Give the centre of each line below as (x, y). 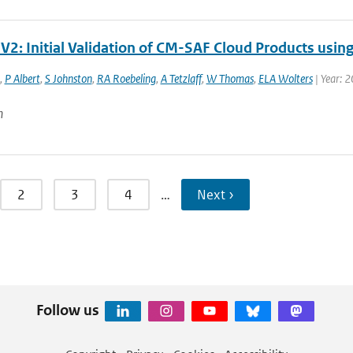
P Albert (22, 78)
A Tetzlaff (181, 78)
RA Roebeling (126, 78)
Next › (215, 195)
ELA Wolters (285, 78)
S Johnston (68, 78)
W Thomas (230, 78)
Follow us (67, 310)
